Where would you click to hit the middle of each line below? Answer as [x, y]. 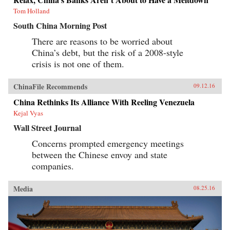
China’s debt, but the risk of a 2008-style [108, 52]
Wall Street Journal [47, 127]
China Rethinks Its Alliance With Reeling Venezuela [104, 102]
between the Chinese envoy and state [100, 154]
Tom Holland [32, 11]
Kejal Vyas [28, 113]
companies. [53, 166]
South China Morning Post [60, 25]
